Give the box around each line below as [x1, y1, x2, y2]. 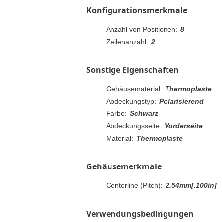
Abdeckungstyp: [106, 97, 156, 105]
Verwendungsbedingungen [86, 208, 194, 219]
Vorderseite [165, 121, 203, 130]
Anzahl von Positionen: [106, 25, 177, 33]
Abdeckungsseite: [106, 121, 162, 130]
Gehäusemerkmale [86, 161, 162, 172]
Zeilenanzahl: [106, 37, 148, 46]
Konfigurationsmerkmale [86, 4, 187, 16]
